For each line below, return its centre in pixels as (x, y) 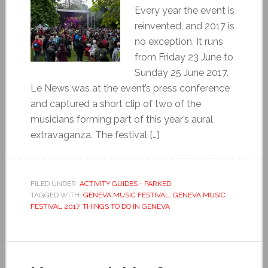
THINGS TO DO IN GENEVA (126, 206)
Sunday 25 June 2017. (181, 72)
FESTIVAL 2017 (54, 206)
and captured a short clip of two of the (115, 103)
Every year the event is (184, 10)
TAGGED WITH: (57, 195)
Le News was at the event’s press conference (130, 88)
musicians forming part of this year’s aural (121, 119)
